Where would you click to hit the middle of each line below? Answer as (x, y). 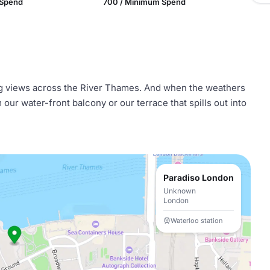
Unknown (180, 191)
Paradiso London (199, 177)
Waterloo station (197, 221)
